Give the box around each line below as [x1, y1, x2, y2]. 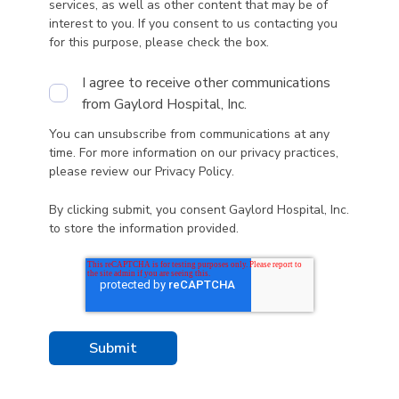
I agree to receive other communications [82, 72, 330, 93]
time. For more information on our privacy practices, [49, 143, 338, 161]
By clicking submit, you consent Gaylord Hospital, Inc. [49, 201, 349, 219]
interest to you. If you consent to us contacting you [49, 15, 338, 33]
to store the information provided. [49, 220, 239, 238]
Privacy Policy [155, 162, 232, 180]
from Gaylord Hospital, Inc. [82, 94, 247, 114]
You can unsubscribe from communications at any [49, 125, 330, 142]
